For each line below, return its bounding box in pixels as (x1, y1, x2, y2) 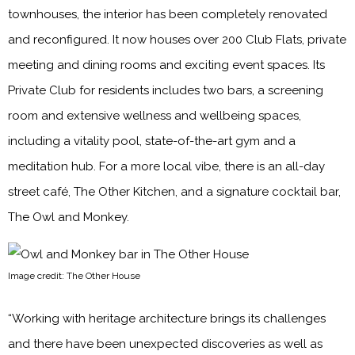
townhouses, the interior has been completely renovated (8, 6, 327, 21)
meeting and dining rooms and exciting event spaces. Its (8, 57, 325, 72)
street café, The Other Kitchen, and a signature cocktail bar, (8, 184, 341, 199)
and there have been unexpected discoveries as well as (8, 336, 323, 351)
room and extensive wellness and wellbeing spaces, (8, 108, 301, 123)
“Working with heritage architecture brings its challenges (8, 311, 326, 326)
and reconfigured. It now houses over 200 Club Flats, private (8, 32, 346, 47)
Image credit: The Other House (8, 269, 140, 281)
